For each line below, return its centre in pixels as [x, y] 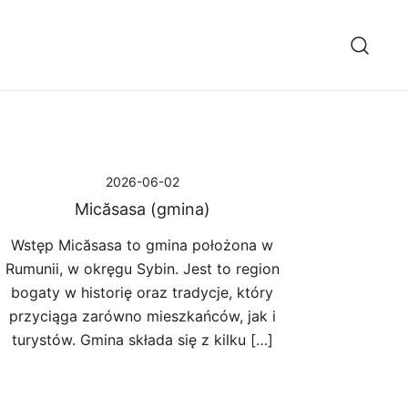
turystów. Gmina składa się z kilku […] [142, 340]
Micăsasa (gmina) [142, 209]
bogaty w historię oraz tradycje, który [142, 292]
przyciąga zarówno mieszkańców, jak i [142, 316]
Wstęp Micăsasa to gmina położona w [142, 245]
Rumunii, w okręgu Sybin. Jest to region [142, 269]
